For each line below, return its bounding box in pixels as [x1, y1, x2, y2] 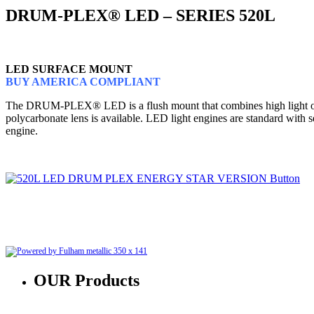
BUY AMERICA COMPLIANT [6, 75, 161, 88]
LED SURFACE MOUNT [6, 62, 132, 75]
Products [71, 271, 139, 289]
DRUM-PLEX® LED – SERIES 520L [6, 6, 275, 25]
